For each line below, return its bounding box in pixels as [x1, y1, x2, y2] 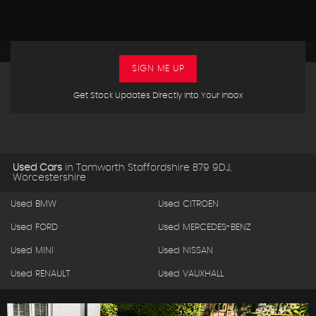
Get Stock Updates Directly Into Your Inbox [73, 91, 243, 99]
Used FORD [11, 223, 58, 232]
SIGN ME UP [132, 64, 184, 73]
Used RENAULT [11, 269, 70, 279]
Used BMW [11, 200, 56, 209]
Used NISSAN [158, 246, 213, 255]
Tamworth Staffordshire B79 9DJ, [73, 163, 231, 173]
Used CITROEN [158, 200, 219, 209]
